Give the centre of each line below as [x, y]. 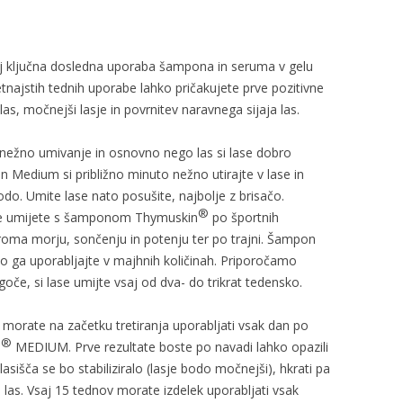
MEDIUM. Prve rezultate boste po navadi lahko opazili [170, 347]
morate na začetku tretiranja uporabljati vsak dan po [156, 325]
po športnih [244, 217]
